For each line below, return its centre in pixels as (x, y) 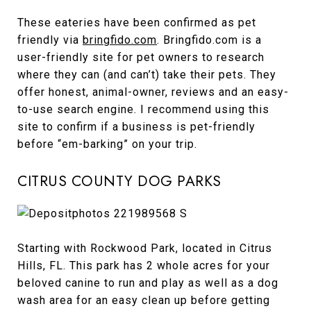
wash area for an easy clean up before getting (144, 300)
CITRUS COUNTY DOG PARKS (119, 182)
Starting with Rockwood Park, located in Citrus (145, 248)
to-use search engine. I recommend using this (143, 110)
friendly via (50, 40)
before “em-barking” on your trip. (107, 144)
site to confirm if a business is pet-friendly (136, 127)
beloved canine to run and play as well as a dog (148, 283)
